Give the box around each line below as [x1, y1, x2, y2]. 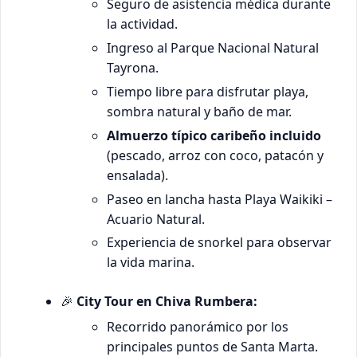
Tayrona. [106, 59, 159, 77]
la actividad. [106, 15, 178, 33]
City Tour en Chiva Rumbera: [76, 292, 258, 311]
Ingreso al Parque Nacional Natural [106, 39, 319, 57]
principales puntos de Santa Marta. [106, 337, 318, 355]
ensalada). [106, 166, 168, 184]
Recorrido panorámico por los [106, 317, 288, 335]
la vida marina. [106, 253, 194, 272]
